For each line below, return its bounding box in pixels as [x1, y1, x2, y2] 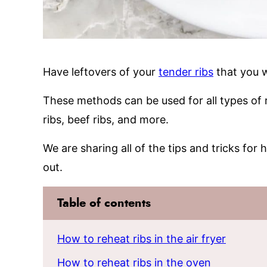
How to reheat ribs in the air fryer [57, 232, 226, 245]
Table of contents [57, 197, 151, 209]
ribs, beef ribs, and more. [43, 113, 169, 126]
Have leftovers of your [43, 66, 159, 78]
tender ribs [159, 66, 213, 78]
